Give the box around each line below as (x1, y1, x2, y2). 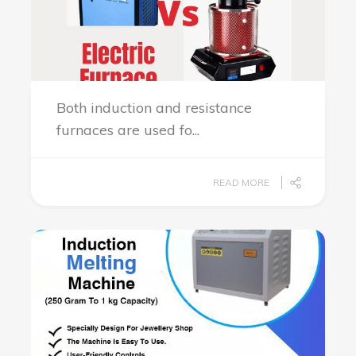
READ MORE (213, 176, 269, 188)
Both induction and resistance (56, 99, 252, 117)
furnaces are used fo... (56, 121, 199, 139)
